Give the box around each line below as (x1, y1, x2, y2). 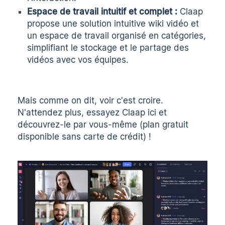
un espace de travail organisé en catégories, (27, 31, 206, 41)
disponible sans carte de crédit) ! (18, 131, 152, 142)
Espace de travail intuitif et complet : (27, 7, 178, 17)
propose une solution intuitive (27, 19, 149, 29)
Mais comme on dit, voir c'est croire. (18, 95, 164, 105)
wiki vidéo (148, 19, 189, 29)
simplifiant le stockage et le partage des (27, 43, 189, 53)
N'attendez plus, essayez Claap (18, 107, 148, 118)
